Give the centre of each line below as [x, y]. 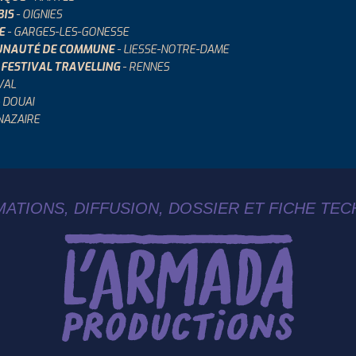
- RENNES [145, 67]
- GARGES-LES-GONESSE [67, 32]
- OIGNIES [38, 15]
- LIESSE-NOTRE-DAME [172, 50]
